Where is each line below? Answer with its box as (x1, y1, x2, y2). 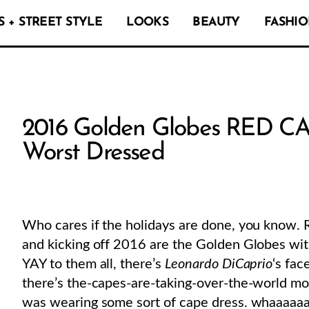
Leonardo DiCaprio (161, 257, 273, 271)
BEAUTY (192, 17, 240, 28)
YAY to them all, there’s (22, 257, 162, 271)
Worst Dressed (22, 141, 164, 166)
